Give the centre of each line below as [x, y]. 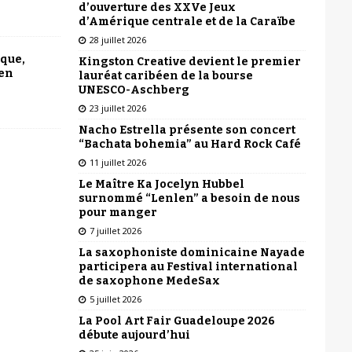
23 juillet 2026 [117, 108]
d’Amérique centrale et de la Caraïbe [187, 21]
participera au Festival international [188, 266]
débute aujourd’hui [134, 335]
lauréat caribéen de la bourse [165, 75]
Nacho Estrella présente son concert [187, 130]
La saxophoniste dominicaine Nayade [191, 252]
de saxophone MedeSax [149, 280]
